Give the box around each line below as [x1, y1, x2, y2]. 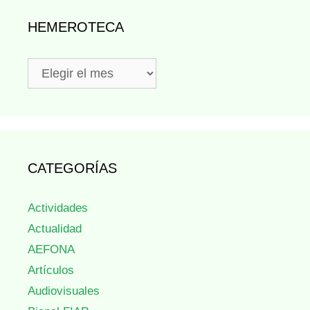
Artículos [28, 264, 74, 277]
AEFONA [28, 243, 75, 257]
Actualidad [28, 222, 82, 236]
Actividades [28, 201, 88, 215]
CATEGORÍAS [28, 161, 117, 176]
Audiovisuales [28, 284, 100, 298]
